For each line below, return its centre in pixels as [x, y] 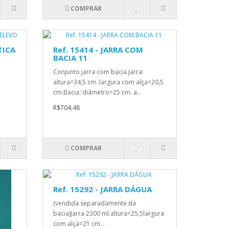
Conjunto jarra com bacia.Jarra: [99, 72]
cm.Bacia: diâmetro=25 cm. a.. [97, 93]
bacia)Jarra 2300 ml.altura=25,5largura [109, 214]
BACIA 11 [71, 58]
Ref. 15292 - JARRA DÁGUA [103, 189]
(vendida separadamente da [95, 203]
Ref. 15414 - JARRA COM [98, 50]
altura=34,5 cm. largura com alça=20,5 [109, 82]
